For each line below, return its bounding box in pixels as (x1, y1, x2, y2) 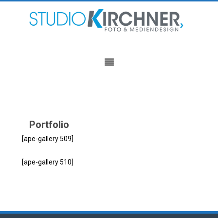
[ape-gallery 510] (22, 158, 73, 166)
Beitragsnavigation (15, 112, 78, 121)
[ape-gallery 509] (22, 135, 73, 143)
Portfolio (29, 119, 69, 130)
